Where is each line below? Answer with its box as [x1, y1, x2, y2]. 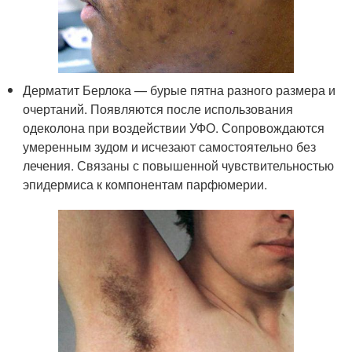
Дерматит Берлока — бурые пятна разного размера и [23, 81, 336, 100]
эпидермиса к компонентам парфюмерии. [23, 175, 268, 194]
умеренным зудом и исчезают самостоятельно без [23, 137, 317, 156]
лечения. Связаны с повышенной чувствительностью [23, 156, 335, 175]
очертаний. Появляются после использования [23, 100, 294, 119]
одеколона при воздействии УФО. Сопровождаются [23, 119, 325, 137]
